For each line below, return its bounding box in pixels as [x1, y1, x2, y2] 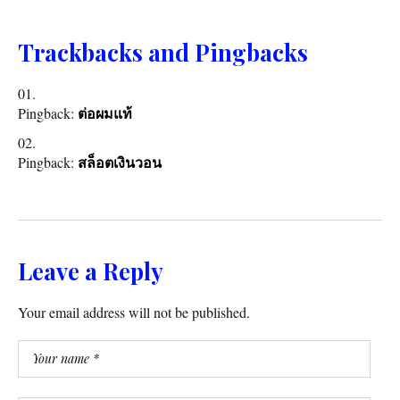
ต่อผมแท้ [78, 105, 132, 121]
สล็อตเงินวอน [78, 154, 162, 171]
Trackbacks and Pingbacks [18, 36, 308, 68]
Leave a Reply [18, 254, 163, 287]
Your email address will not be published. [18, 302, 250, 321]
